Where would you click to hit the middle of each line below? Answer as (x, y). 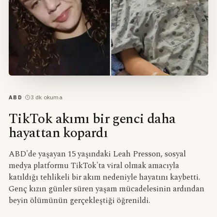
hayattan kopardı (58, 133)
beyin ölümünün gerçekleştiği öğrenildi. (79, 201)
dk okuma (48, 97)
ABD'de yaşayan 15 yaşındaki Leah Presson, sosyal (97, 155)
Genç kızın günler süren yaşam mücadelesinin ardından (106, 189)
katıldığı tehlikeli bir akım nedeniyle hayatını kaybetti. (104, 178)
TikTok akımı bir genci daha (92, 119)
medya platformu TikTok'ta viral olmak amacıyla (94, 166)
